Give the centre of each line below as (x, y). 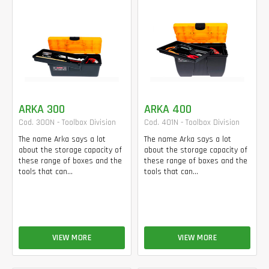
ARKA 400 (168, 109)
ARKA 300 (42, 109)
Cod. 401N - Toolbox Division (192, 122)
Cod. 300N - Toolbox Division (67, 122)
